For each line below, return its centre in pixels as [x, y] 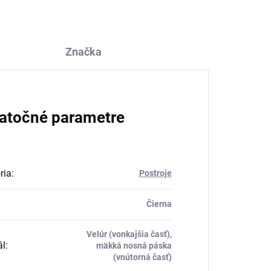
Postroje [155, 173]
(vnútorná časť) [142, 257]
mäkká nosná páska [134, 246]
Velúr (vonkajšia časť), [129, 234]
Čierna [159, 204]
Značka [83, 52]
